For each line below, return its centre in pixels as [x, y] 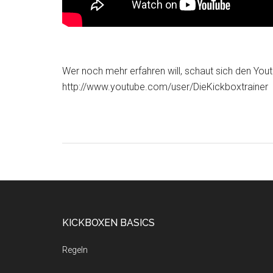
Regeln [75, 250]
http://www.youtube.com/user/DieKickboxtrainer [165, 87]
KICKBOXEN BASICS [108, 223]
